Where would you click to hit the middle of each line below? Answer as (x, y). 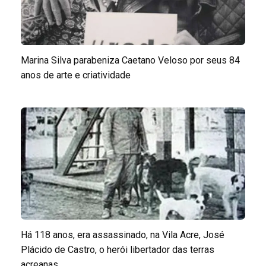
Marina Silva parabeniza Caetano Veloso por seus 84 (130, 60)
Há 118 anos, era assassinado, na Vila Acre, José (123, 235)
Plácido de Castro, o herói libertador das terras (118, 249)
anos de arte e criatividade (76, 75)
